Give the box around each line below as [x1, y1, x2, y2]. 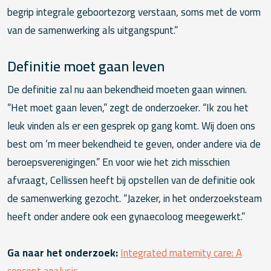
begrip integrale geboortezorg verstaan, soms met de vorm [7, 2, 261, 22]
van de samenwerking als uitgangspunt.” [7, 21, 178, 41]
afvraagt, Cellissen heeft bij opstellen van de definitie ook [7, 171, 255, 191]
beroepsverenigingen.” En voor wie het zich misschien [7, 152, 230, 172]
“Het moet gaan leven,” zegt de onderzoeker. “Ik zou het [7, 98, 249, 118]
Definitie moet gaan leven [7, 53, 165, 80]
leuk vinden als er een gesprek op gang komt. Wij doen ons [7, 116, 255, 136]
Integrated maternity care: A [120, 243, 242, 263]
